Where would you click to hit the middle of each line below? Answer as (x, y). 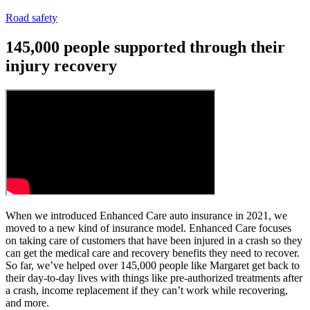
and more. (31, 302)
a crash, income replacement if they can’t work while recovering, (147, 290)
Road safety (31, 17)
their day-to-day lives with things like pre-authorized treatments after (154, 277)
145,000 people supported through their (145, 47)
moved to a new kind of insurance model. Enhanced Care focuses (148, 228)
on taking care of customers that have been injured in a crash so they (154, 240)
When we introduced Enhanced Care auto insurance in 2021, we (146, 215)
